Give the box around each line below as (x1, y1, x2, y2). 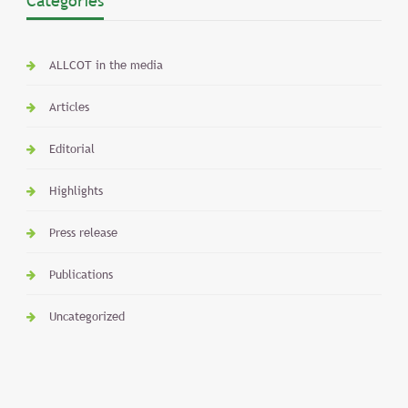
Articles (48, 97, 89, 115)
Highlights (48, 181, 103, 199)
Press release (48, 223, 117, 240)
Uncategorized (48, 307, 125, 324)
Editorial (48, 139, 95, 157)
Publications (48, 265, 113, 282)
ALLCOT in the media (48, 56, 163, 73)
